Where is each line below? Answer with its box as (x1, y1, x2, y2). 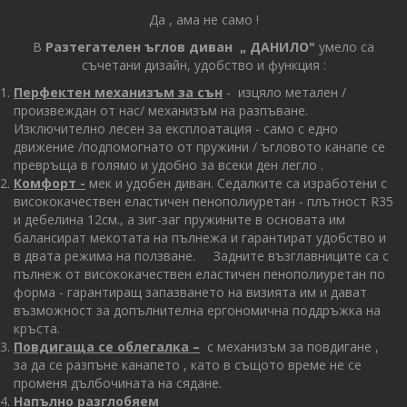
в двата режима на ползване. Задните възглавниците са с (14, 246, 389, 264)
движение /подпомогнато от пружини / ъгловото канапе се (14, 137, 385, 155)
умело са (315, 37, 374, 55)
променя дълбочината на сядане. (14, 373, 222, 392)
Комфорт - (14, 174, 85, 192)
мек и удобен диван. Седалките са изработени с (85, 174, 387, 192)
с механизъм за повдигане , (200, 337, 379, 355)
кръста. (14, 319, 60, 337)
